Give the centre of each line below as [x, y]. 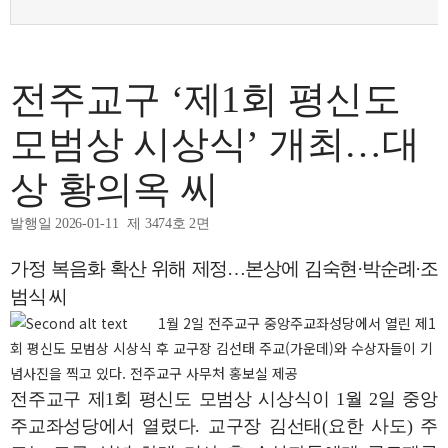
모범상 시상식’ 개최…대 [215, 144]
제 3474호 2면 [168, 224]
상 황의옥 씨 [114, 189]
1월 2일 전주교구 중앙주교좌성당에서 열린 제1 [297, 323]
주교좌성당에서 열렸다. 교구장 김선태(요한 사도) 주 [224, 426]
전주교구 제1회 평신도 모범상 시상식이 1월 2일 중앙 [224, 399]
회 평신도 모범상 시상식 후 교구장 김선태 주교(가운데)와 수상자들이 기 [221, 348]
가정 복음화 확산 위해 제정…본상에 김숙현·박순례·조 [224, 269]
